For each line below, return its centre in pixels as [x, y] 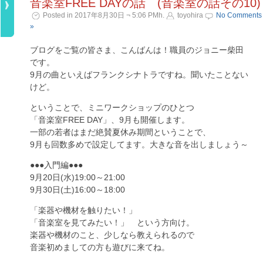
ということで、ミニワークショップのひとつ [112, 107]
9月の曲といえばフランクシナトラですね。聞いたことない [139, 75]
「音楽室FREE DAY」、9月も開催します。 [110, 120]
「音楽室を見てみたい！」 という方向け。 [112, 222]
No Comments [239, 15]
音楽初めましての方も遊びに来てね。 [100, 247]
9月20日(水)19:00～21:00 [77, 177]
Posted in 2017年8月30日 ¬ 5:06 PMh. [104, 15]
